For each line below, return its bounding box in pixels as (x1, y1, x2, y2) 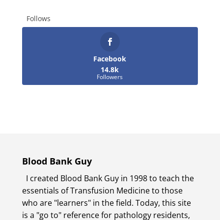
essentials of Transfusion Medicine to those (22, 185, 183, 196)
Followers (97, 73, 123, 82)
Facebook (93, 54, 127, 64)
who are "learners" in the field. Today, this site (22, 197, 191, 209)
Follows (26, 14, 51, 24)
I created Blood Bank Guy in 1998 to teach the (26, 173, 194, 184)
